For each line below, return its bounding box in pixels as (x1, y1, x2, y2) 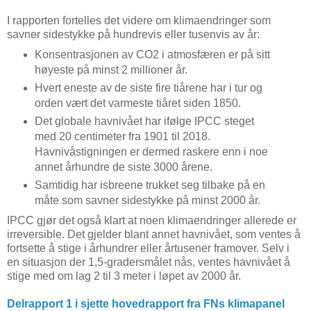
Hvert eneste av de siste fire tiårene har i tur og (34, 82, 262, 94)
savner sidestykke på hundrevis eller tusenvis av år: (7, 28, 260, 41)
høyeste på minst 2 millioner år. (34, 64, 187, 76)
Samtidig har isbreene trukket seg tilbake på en (34, 179, 265, 192)
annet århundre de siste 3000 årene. (34, 161, 212, 174)
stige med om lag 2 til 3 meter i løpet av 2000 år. (7, 270, 241, 283)
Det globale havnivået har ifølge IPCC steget (34, 115, 254, 128)
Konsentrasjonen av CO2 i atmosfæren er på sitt (34, 49, 270, 61)
